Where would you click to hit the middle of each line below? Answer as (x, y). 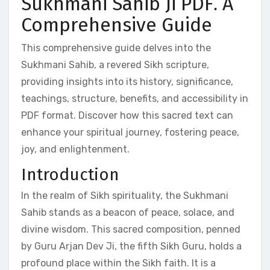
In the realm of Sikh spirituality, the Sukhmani (125, 196)
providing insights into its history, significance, (127, 81)
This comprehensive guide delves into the (116, 48)
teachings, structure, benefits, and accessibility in (135, 98)
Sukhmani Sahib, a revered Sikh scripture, (115, 64)
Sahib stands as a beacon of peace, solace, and (128, 212)
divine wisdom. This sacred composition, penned (131, 229)
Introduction (70, 174)
